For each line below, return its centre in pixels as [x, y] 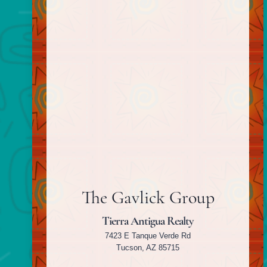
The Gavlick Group [148, 198]
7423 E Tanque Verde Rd [148, 236]
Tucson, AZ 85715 [148, 248]
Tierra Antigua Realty [148, 221]
